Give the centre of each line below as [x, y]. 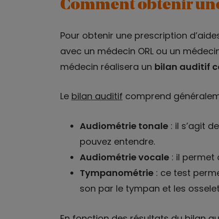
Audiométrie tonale [124, 126]
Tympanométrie [116, 173]
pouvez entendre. [117, 142]
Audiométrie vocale [124, 157]
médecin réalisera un [107, 66]
